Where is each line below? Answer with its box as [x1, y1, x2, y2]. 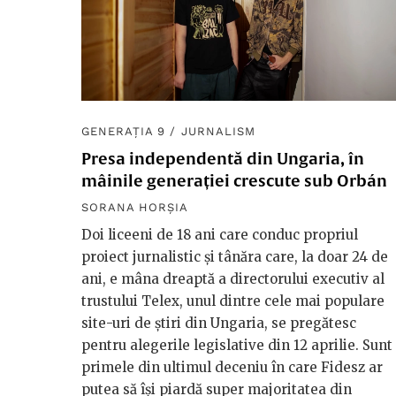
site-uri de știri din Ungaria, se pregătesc [81, 314, 356, 331]
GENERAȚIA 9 [81, 124, 166, 138]
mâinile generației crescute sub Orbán [81, 171, 387, 190]
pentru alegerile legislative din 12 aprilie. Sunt [81, 336, 392, 354]
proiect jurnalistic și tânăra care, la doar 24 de [81, 247, 388, 265]
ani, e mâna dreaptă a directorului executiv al [81, 270, 385, 287]
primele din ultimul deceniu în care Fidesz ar [81, 358, 383, 376]
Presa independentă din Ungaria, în [81, 148, 364, 168]
